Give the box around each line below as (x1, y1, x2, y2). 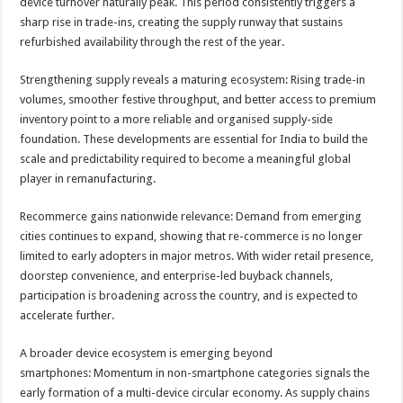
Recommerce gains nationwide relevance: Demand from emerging (20, 210, 363, 223)
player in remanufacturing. (20, 172, 157, 185)
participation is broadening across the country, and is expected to (20, 289, 359, 302)
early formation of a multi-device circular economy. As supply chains (20, 386, 371, 399)
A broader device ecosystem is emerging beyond (20, 346, 273, 360)
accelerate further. (20, 309, 115, 322)
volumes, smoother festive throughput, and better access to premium (20, 93, 377, 106)
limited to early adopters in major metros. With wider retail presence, (20, 249, 374, 263)
